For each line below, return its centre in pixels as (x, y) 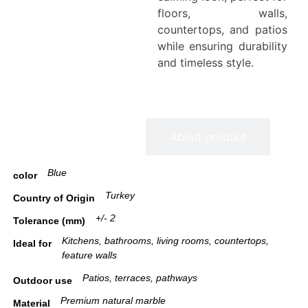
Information (92, 136)
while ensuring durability (222, 46)
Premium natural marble (113, 300)
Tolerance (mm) (49, 220)
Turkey (120, 195)
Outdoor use (43, 280)
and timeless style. (205, 63)
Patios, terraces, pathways (140, 277)
